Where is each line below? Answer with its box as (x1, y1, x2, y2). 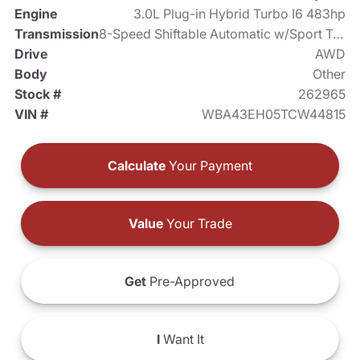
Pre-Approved (146, 272, 235, 289)
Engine (14, 5, 57, 22)
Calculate (108, 157, 166, 174)
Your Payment (166, 157, 252, 174)
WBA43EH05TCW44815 (202, 105, 346, 122)
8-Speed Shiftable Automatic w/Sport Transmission (332, 25, 343, 42)
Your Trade (162, 215, 232, 231)
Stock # (14, 85, 61, 102)
